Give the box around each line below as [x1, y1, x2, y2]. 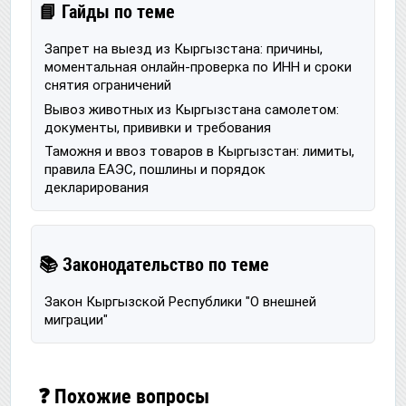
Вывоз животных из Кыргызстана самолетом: [44, 101, 339, 118]
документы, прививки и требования [44, 119, 271, 136]
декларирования [44, 179, 149, 197]
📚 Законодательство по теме [39, 254, 269, 276]
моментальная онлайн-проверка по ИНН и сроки [44, 59, 352, 76]
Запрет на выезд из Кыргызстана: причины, [44, 41, 323, 58]
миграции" [44, 312, 108, 329]
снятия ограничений [44, 77, 171, 94]
